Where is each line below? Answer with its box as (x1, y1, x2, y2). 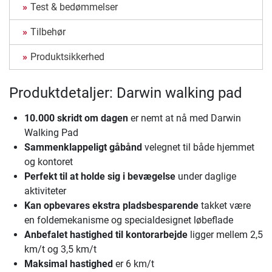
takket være (199, 200, 251, 212)
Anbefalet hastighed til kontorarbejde (24, 229, 188, 241)
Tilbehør (30, 26, 66, 38)
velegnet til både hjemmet (142, 141, 254, 154)
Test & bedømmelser (30, 1, 118, 13)
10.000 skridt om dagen (24, 112, 128, 124)
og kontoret (24, 156, 73, 168)
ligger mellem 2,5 (188, 229, 263, 241)
